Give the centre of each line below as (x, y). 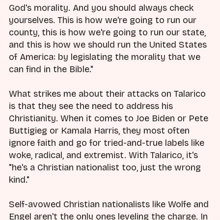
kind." (19, 179)
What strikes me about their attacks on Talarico (107, 94)
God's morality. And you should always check (101, 8)
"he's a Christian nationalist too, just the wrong (105, 167)
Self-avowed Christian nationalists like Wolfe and (109, 204)
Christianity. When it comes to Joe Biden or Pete (109, 118)
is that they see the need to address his (91, 106)
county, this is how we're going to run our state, (107, 32)
